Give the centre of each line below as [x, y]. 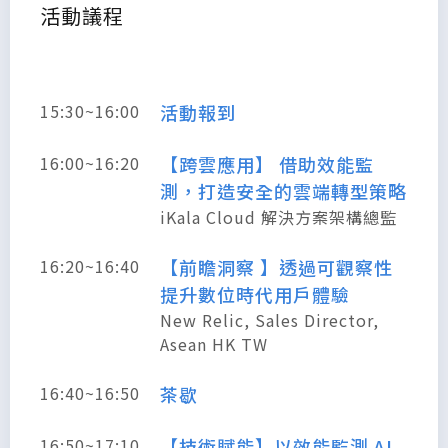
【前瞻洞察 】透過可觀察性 [276, 267]
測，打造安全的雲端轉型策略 [283, 191]
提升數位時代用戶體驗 [255, 294]
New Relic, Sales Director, [269, 320]
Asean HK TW [214, 344]
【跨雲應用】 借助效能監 [267, 164]
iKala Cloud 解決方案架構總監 [278, 217]
